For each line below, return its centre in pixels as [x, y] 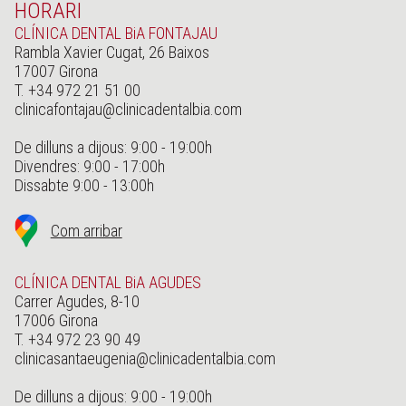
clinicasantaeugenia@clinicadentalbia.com [145, 359]
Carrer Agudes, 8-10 [77, 302]
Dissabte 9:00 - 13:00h [84, 186]
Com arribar [86, 231]
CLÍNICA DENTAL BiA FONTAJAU [116, 34]
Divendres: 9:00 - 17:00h [89, 167]
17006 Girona [56, 321]
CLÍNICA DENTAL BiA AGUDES [107, 283]
